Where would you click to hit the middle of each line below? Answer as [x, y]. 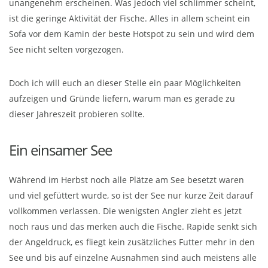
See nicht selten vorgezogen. [66, 50]
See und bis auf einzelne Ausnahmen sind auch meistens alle [133, 258]
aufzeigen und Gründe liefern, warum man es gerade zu [122, 99]
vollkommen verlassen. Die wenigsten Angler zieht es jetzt [125, 211]
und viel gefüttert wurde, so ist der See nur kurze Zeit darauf [131, 196]
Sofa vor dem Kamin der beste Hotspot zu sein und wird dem [132, 34]
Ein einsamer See [60, 150]
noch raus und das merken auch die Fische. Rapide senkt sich [133, 227]
